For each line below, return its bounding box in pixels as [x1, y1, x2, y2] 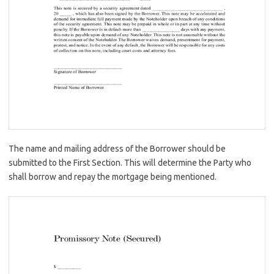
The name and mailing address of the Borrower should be [9, 143, 226, 154]
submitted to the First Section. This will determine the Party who [9, 157, 251, 168]
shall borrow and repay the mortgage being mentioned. [9, 171, 217, 182]
